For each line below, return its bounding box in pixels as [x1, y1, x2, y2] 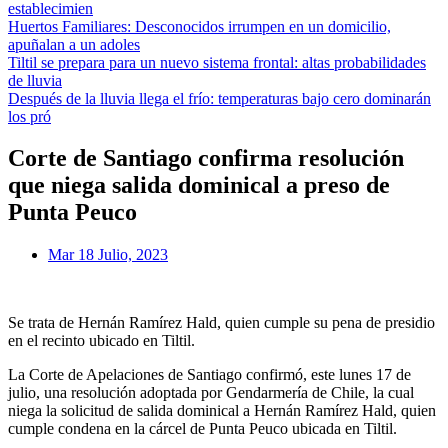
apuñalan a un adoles [8, 35, 140, 53]
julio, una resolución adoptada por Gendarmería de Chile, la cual [8, 384, 414, 402]
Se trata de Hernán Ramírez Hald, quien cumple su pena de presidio [8, 314, 435, 332]
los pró [8, 107, 51, 125]
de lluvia [8, 71, 62, 89]
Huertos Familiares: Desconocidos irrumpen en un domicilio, [8, 17, 391, 35]
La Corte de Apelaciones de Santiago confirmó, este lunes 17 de [8, 366, 411, 384]
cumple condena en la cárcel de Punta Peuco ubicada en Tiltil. [8, 420, 397, 438]
